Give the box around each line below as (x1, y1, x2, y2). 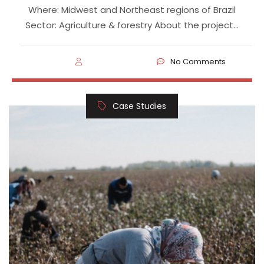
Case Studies (113, 100, 166, 112)
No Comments (170, 55, 226, 67)
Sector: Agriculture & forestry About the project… (25, 18, 239, 31)
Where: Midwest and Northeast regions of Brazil (28, 3, 236, 16)
